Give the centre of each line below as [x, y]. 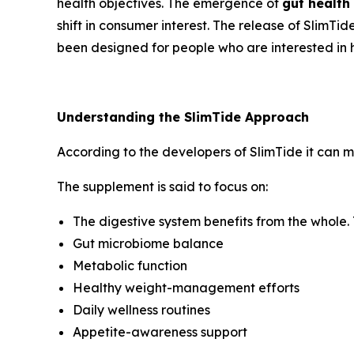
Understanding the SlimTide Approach [183, 117]
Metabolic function [130, 266]
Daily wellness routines [141, 310]
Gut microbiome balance [148, 244]
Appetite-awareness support [160, 332]
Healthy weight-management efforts [186, 288]
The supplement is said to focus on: [162, 187]
